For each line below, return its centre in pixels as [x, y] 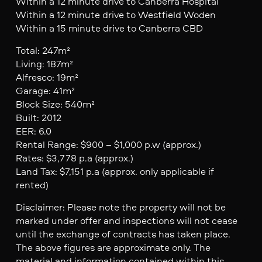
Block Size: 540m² [55, 104]
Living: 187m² [44, 63]
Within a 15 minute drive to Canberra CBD [109, 27]
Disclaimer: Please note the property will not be [120, 206]
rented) [32, 184]
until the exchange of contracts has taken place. [123, 233]
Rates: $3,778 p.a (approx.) [74, 157]
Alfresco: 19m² [47, 77]
